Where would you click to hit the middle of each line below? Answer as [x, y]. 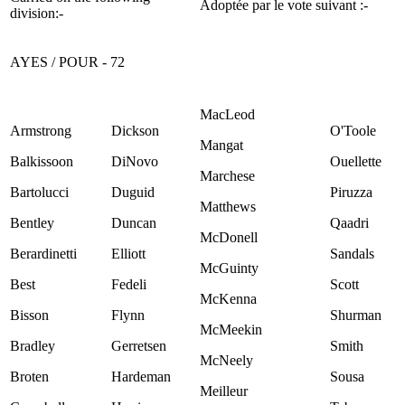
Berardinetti [43, 253]
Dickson [135, 130]
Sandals [352, 253]
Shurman [356, 315]
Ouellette [356, 161]
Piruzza [351, 192]
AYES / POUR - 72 [67, 61]
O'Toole [353, 130]
